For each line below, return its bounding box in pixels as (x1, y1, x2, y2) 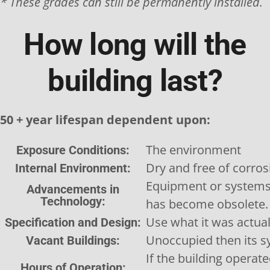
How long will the (24, 27, 246, 62)
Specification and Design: (5, 215, 141, 230)
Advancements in (27, 182, 119, 196)
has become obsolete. (146, 196, 268, 212)
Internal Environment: (15, 161, 131, 175)
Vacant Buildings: (26, 233, 120, 248)
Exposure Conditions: (16, 143, 130, 157)
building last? (48, 63, 222, 98)
